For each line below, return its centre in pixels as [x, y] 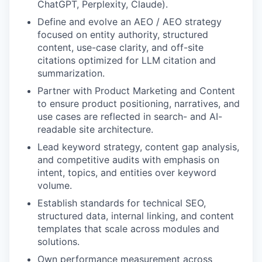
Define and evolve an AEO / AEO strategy [130, 22]
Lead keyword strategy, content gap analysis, [138, 147]
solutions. [58, 242]
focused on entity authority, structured [123, 35]
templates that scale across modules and [128, 229]
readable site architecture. [95, 129]
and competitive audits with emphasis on [128, 160]
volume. [55, 185]
